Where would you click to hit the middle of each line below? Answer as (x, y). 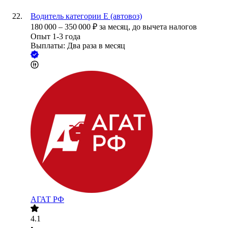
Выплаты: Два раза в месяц (78, 46)
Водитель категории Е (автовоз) (86, 16)
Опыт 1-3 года (55, 37)
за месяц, (116, 27)
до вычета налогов (165, 27)
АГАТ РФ (47, 199)
